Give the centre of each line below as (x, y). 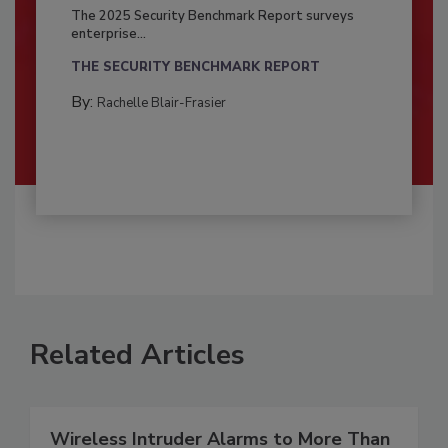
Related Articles (137, 354)
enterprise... (108, 33)
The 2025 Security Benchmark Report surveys (212, 15)
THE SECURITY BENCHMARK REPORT (195, 66)
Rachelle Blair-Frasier (161, 102)
